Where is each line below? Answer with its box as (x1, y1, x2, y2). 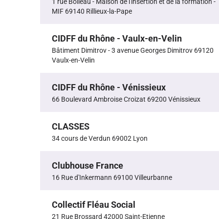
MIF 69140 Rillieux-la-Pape (52, 7, 132, 16)
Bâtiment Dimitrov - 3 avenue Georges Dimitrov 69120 (52, 46, 214, 55)
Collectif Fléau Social (52, 199, 135, 210)
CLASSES (52, 121, 89, 132)
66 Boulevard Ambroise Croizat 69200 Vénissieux (52, 95, 200, 104)
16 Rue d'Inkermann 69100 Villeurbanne (52, 174, 172, 182)
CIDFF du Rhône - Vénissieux (52, 82, 166, 93)
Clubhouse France (52, 160, 123, 171)
